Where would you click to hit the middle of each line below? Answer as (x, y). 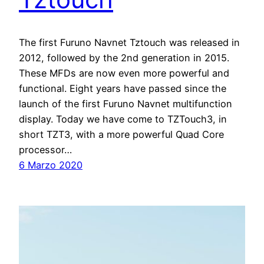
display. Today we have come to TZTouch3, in (123, 119)
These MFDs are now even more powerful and (124, 73)
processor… (45, 150)
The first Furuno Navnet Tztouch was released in (129, 43)
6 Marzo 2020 (51, 165)
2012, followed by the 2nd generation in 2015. (124, 58)
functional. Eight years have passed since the (123, 89)
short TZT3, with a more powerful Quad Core (121, 135)
